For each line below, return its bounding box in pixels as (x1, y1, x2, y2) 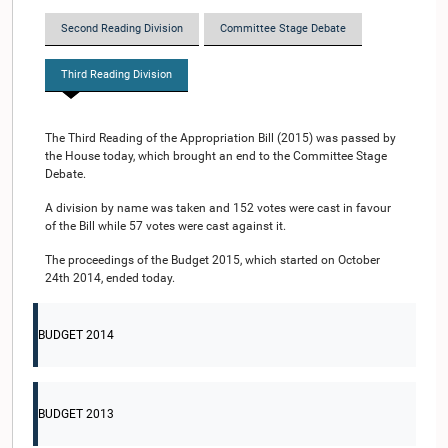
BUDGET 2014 (38, 328, 114, 342)
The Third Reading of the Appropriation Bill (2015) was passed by (45, 131, 396, 145)
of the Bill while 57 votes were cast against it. (45, 219, 286, 233)
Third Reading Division (61, 68, 172, 81)
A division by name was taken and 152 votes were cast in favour (45, 201, 391, 215)
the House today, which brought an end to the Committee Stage (45, 149, 387, 163)
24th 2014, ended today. (45, 271, 175, 285)
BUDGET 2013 (38, 407, 114, 421)
